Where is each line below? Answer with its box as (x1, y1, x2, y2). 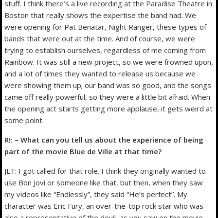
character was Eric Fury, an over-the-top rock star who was (4, 200, 204, 211)
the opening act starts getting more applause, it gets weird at (4, 103, 213, 113)
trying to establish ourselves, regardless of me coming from (4, 45, 206, 55)
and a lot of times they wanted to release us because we (4, 68, 196, 78)
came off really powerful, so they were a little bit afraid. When (4, 91, 211, 102)
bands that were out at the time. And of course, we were (4, 33, 196, 43)
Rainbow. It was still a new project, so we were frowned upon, (4, 56, 214, 67)
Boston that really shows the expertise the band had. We (4, 10, 197, 20)
